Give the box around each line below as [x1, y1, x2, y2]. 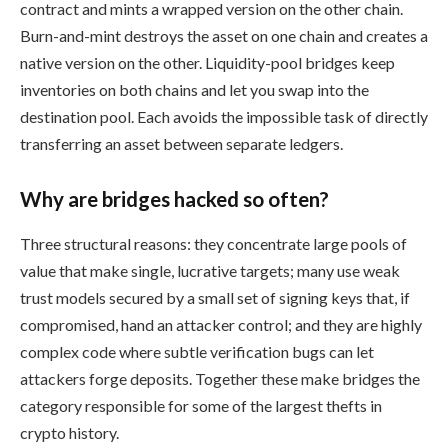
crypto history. [20, 422, 119, 442]
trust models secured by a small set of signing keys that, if [20, 287, 410, 307]
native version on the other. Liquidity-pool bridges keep [20, 52, 395, 72]
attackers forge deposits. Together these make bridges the [20, 368, 420, 388]
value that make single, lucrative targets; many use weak [20, 260, 400, 280]
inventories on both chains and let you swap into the [20, 79, 369, 99]
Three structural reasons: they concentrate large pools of [20, 233, 407, 253]
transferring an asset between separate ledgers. [20, 133, 343, 153]
